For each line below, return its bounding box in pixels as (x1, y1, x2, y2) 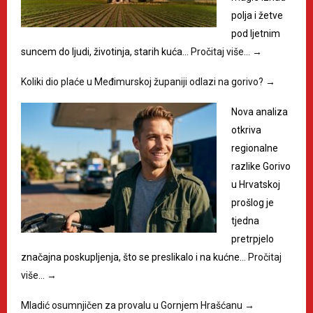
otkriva (231, 124, 261, 136)
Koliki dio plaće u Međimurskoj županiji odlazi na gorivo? (21, 75, 265, 87)
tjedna (231, 214, 259, 226)
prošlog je (231, 196, 274, 208)
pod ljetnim (231, 27, 280, 39)
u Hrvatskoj (231, 178, 280, 190)
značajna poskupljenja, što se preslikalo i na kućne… (21, 251, 248, 263)
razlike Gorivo (231, 160, 291, 172)
